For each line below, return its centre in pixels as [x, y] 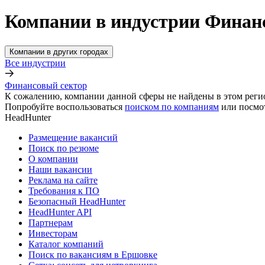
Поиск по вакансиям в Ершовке [93, 254]
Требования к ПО [64, 190]
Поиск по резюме [64, 148]
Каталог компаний [66, 244]
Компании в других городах [59, 51]
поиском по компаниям [172, 106]
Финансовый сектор [46, 85]
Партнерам [51, 222]
